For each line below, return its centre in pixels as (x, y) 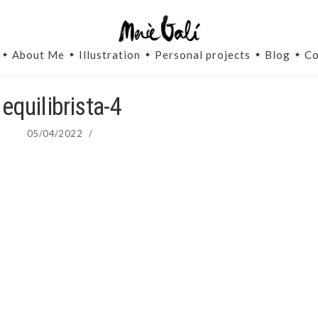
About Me (38, 55)
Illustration (110, 55)
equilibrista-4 (61, 107)
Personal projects (203, 55)
